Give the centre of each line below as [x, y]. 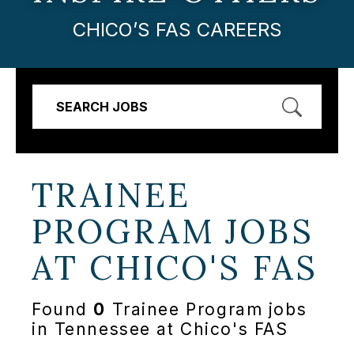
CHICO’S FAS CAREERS [177, 29]
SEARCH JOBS [102, 106]
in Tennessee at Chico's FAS [160, 330]
